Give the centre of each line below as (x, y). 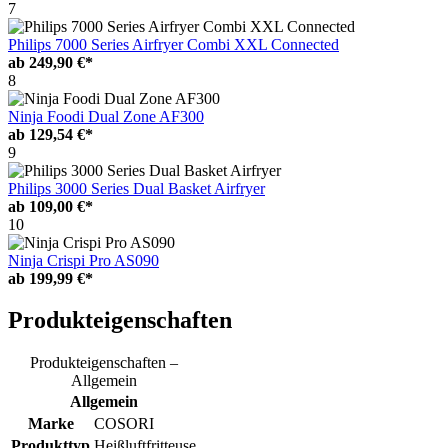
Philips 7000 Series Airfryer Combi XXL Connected (173, 44)
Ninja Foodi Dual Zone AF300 (106, 116)
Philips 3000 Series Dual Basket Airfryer (136, 188)
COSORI (124, 424)
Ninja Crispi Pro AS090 (83, 260)
